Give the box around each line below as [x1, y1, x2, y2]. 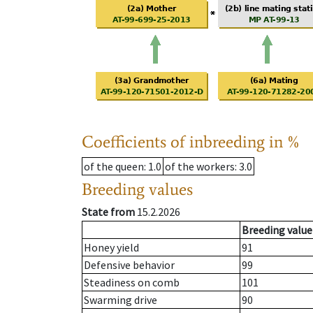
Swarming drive [84, 293, 157, 307]
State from [82, 205, 135, 219]
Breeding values [82, 179, 193, 200]
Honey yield [84, 240, 139, 255]
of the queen [84, 159, 144, 174]
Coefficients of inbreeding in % [82, 131, 300, 152]
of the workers [165, 159, 235, 174]
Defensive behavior [84, 258, 175, 272]
